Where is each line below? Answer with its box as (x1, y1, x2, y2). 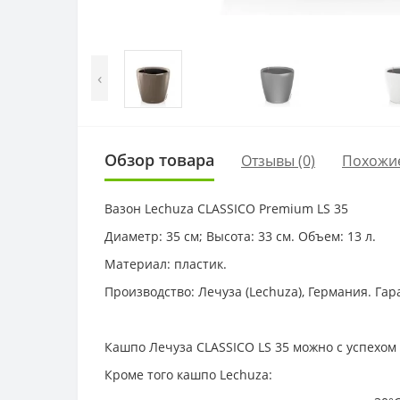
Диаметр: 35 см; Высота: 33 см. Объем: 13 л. (104, 228, 376, 245)
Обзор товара (104, 149, 214, 171)
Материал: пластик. (104, 255, 227, 272)
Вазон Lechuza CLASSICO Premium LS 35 (104, 200, 348, 217)
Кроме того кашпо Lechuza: (104, 366, 272, 383)
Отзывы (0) (241, 150, 315, 171)
